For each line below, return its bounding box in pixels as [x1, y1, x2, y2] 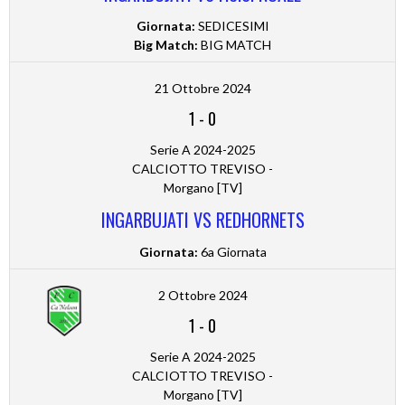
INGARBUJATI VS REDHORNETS [100, 206, 305, 234]
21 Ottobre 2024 [154, 80, 251, 97]
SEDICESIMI [194, 18, 269, 34]
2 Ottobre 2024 [157, 287, 248, 304]
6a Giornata [197, 244, 267, 260]
